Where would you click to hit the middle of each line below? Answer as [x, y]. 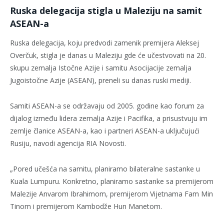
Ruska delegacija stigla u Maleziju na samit [106, 10]
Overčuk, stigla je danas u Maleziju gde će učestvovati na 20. [108, 55]
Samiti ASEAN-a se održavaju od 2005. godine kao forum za [107, 106]
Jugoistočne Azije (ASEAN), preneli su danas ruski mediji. [100, 80]
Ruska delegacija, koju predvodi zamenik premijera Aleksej [104, 43]
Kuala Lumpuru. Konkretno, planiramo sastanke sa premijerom [112, 181]
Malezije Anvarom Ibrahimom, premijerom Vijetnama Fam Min [111, 194]
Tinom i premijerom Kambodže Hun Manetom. [86, 206]
